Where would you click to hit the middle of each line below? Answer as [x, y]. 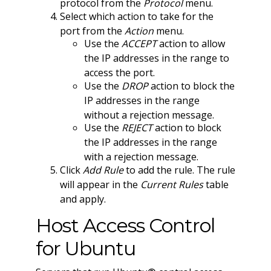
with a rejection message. [141, 157]
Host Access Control [125, 226]
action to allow [191, 44]
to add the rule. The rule [179, 170]
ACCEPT [139, 44]
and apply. [83, 199]
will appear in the [100, 184]
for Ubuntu [85, 249]
